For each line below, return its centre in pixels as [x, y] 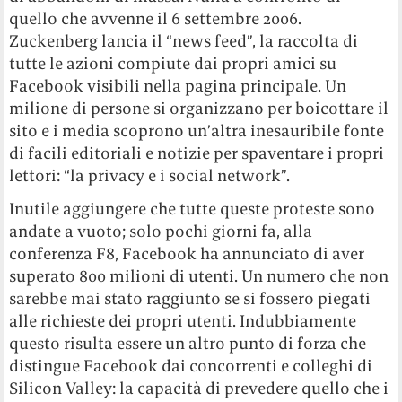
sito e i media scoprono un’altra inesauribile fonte [197, 131]
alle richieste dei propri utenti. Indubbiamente [183, 321]
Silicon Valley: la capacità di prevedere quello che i [199, 389]
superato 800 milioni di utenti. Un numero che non [199, 276]
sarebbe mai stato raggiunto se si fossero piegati [190, 299]
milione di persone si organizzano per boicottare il [199, 109]
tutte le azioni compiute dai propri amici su [173, 64]
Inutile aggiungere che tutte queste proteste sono [192, 209]
